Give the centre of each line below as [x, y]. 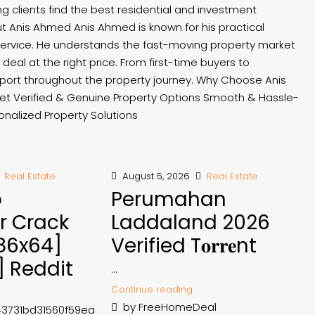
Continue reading [152, 289]
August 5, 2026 [154, 176]
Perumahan [168, 199]
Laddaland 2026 [190, 223]
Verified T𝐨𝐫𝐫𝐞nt [184, 246]
